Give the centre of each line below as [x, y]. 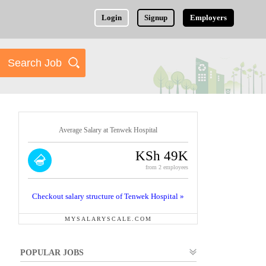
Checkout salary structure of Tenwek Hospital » [108, 196]
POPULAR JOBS [52, 253]
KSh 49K [162, 156]
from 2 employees [167, 167]
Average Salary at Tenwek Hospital [108, 130]
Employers [209, 18]
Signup [156, 18]
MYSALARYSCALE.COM [108, 219]
